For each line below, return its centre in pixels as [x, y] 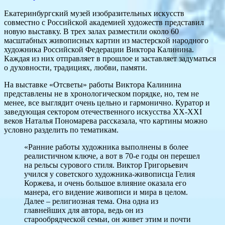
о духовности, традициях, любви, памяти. [76, 68]
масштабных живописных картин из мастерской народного [106, 41]
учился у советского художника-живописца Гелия [109, 174]
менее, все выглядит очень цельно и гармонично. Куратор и [107, 103]
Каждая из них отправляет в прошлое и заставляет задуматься [110, 59]
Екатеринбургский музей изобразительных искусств [94, 14]
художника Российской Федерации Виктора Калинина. [99, 50]
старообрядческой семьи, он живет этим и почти [107, 219]
